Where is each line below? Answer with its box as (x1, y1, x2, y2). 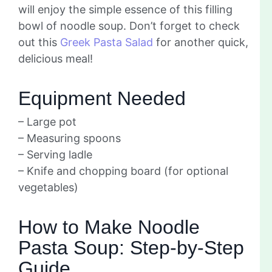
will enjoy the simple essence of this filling (18, 2, 233, 16)
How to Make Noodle (18, 216, 200, 238)
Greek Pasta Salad (60, 35, 153, 49)
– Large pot (18, 115, 76, 128)
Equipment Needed (18, 87, 186, 109)
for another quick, (153, 35, 248, 49)
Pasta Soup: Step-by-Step (18, 236, 244, 259)
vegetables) (18, 180, 78, 194)
